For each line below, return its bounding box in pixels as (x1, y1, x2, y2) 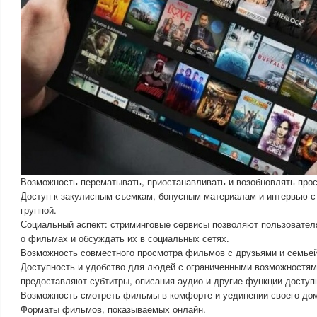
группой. (21, 203, 57, 217)
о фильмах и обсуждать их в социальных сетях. (21, 231, 229, 245)
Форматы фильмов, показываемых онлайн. (21, 302, 206, 316)
